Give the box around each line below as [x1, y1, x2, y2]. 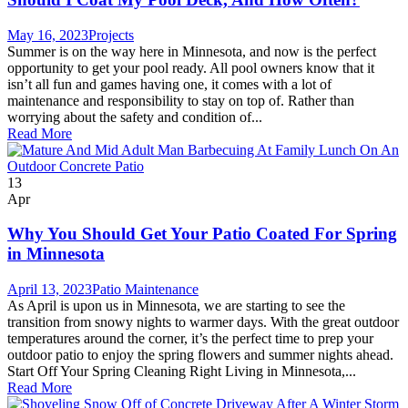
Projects [88, 26, 134, 43]
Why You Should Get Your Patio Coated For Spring [7, 224, 397, 244]
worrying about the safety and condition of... [7, 108, 262, 125]
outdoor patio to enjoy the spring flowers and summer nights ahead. [7, 347, 397, 363]
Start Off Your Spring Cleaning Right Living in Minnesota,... [7, 363, 356, 380]
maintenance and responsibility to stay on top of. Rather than [7, 92, 354, 108]
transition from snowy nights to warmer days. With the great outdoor [7, 314, 399, 331]
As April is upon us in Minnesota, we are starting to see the [7, 298, 345, 314]
